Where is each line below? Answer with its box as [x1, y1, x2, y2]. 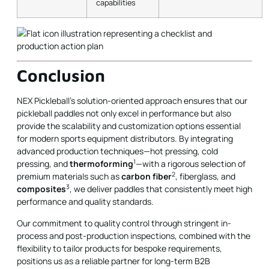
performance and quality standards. [17, 196, 154, 208]
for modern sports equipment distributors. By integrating [17, 133, 233, 145]
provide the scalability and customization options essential [17, 120, 241, 132]
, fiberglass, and [175, 171, 235, 183]
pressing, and [17, 158, 70, 170]
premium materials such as [17, 171, 121, 183]
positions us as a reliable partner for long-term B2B [17, 255, 210, 267]
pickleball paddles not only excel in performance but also [17, 107, 231, 119]
